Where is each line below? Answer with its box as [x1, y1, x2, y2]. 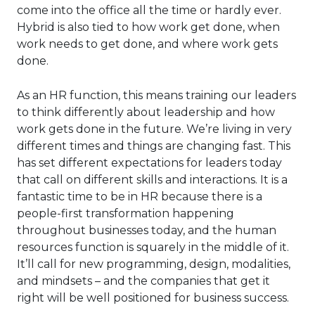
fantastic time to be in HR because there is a [17, 190, 262, 204]
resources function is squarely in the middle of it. [17, 240, 289, 255]
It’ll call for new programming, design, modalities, [17, 257, 290, 271]
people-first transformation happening [17, 207, 234, 221]
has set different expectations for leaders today [17, 156, 282, 170]
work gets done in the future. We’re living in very [17, 122, 292, 136]
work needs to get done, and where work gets [17, 37, 278, 51]
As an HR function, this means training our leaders [17, 89, 296, 103]
